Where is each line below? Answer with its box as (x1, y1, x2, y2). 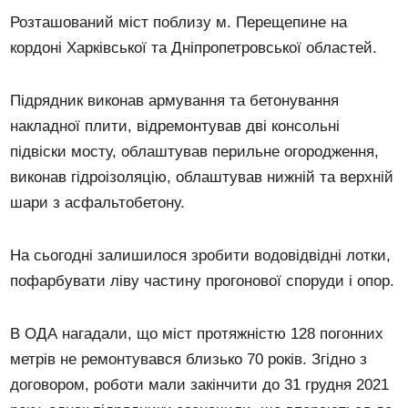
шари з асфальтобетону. (10, 194, 186, 212)
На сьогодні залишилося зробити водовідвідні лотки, (10, 247, 392, 265)
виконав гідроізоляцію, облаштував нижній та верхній (10, 168, 394, 187)
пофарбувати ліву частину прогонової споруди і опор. (10, 272, 395, 291)
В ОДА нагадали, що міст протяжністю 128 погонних (10, 325, 384, 343)
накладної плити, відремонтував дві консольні (10, 117, 341, 136)
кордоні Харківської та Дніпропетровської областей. (10, 39, 378, 57)
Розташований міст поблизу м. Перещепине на (10, 14, 348, 32)
